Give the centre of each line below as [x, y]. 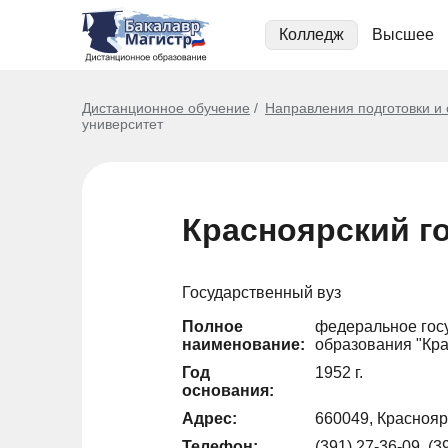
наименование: [243, 344]
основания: [228, 390]
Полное [212, 326]
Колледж [311, 34]
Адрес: [209, 418]
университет [122, 124]
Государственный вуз [261, 292]
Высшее [403, 34]
